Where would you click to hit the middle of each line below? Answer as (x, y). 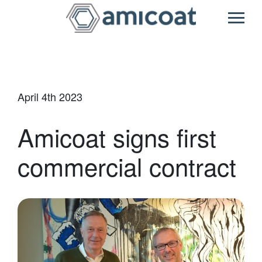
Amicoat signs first (117, 137)
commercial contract (127, 166)
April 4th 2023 (50, 96)
